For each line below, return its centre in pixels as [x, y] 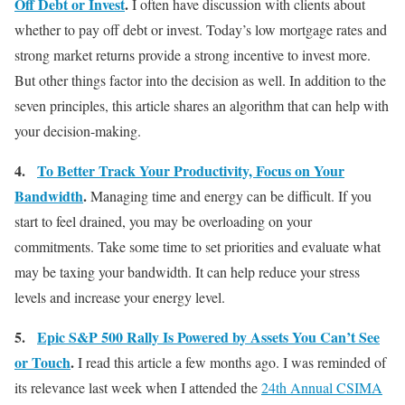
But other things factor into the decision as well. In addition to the [200, 80]
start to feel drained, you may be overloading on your [163, 221]
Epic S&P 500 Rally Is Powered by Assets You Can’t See [208, 336]
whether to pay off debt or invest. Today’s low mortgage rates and [201, 29]
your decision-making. [78, 130]
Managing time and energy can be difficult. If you [231, 195]
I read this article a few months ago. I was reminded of [232, 362]
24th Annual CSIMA [322, 387]
